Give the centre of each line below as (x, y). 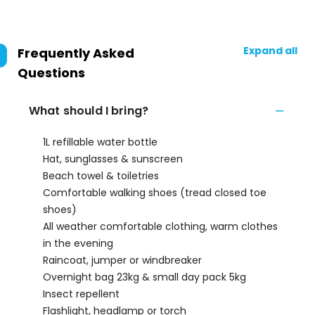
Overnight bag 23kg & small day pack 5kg (144, 277)
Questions (51, 73)
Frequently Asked (76, 53)
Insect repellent (81, 294)
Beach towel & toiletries (101, 176)
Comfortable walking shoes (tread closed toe (155, 193)
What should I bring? (89, 111)
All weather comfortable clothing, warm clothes (160, 226)
